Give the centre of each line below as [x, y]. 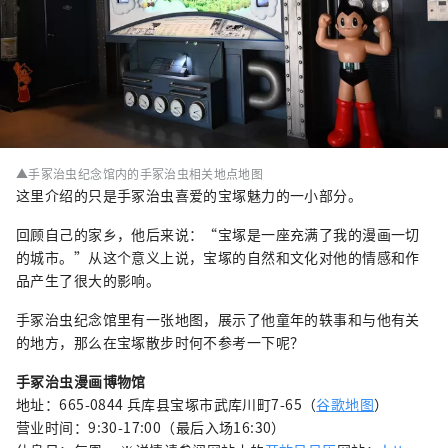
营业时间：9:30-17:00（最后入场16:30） [151, 427]
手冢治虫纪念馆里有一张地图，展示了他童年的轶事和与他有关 [218, 319]
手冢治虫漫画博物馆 [81, 381]
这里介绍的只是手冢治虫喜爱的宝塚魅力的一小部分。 [189, 195]
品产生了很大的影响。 [88, 280]
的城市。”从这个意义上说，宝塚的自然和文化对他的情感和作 [218, 257]
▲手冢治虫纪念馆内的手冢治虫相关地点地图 [140, 174]
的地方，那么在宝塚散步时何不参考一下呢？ [160, 342]
